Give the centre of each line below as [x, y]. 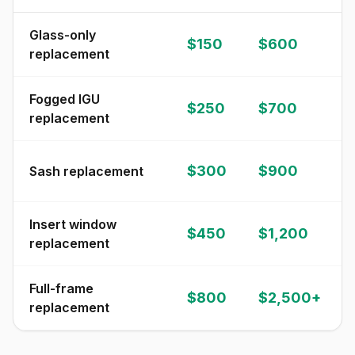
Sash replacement [86, 171]
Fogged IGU [65, 99]
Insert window [73, 224]
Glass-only [63, 35]
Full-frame [61, 288]
